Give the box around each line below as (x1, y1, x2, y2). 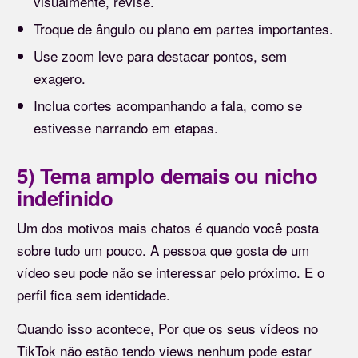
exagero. (34, 68, 86, 89)
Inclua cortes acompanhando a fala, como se (34, 95, 302, 116)
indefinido (17, 183, 113, 213)
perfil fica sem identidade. (17, 284, 170, 305)
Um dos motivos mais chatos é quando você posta (17, 217, 319, 238)
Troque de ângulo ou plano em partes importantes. (34, 18, 333, 39)
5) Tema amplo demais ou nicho (17, 161, 318, 191)
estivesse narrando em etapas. (34, 117, 218, 138)
